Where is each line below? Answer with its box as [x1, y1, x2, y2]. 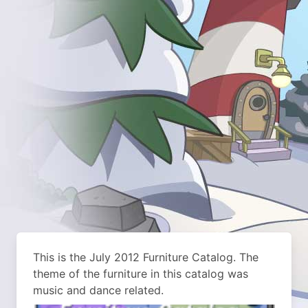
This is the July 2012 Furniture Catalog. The [33, 250, 258, 264]
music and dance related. [33, 283, 164, 297]
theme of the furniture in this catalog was [33, 267, 248, 280]
